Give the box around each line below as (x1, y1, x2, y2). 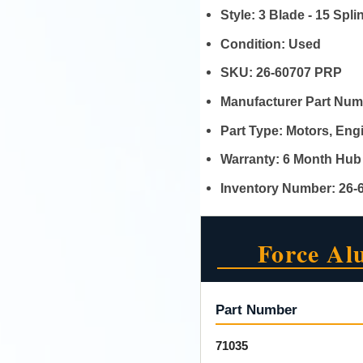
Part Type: (220, 122, 286, 138)
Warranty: (220, 152, 283, 167)
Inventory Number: (220, 181, 339, 196)
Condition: (220, 36, 288, 51)
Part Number (216, 301, 298, 318)
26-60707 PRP (255, 65, 342, 80)
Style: (220, 7, 258, 23)
